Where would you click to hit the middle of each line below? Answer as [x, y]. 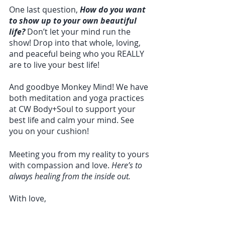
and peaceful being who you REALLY [78, 54]
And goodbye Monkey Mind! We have [80, 87]
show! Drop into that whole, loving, [76, 43]
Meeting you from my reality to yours [80, 154]
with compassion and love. [60, 165]
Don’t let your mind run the [79, 32]
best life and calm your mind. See [73, 120]
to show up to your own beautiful [74, 21]
